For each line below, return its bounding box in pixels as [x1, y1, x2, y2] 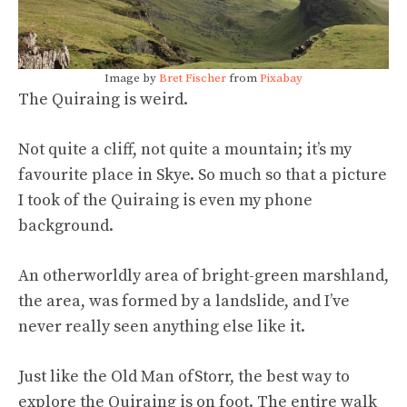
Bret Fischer [159, 71, 226, 86]
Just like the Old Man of [18, 366, 194, 388]
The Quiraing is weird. [18, 89, 192, 111]
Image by [104, 71, 159, 86]
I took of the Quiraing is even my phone [18, 190, 313, 212]
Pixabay [260, 71, 303, 86]
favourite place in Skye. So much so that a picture [18, 164, 387, 186]
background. [18, 215, 114, 237]
